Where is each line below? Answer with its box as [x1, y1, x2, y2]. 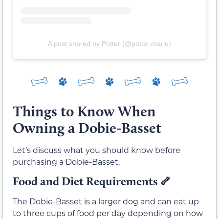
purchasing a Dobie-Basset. [13, 156, 120, 167]
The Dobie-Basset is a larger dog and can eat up [13, 196, 199, 207]
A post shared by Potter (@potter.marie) [48, 40, 171, 48]
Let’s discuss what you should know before [13, 145, 180, 155]
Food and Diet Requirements [13, 174, 160, 189]
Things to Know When [13, 102, 156, 121]
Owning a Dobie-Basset [13, 119, 161, 137]
